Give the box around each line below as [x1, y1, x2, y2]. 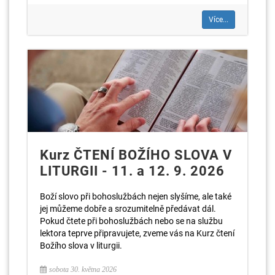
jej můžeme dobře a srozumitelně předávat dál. [40, 203, 216, 214]
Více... [209, 15, 228, 25]
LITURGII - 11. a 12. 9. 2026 [40, 163, 225, 179]
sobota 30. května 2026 [49, 265, 117, 274]
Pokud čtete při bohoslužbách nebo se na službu [40, 215, 223, 226]
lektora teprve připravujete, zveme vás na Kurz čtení [40, 228, 234, 238]
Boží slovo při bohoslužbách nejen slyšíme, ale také [40, 191, 231, 201]
